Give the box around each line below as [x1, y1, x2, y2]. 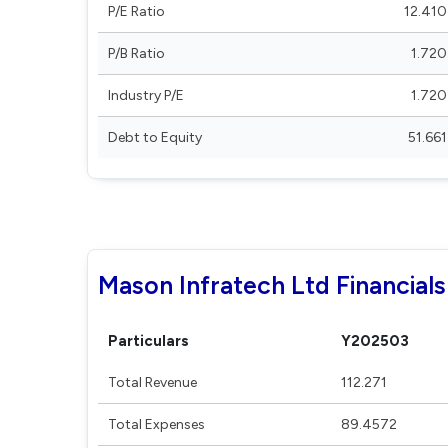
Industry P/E [108, 87, 184, 104]
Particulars [108, 332, 189, 350]
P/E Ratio [108, 3, 165, 20]
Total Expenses [108, 416, 205, 433]
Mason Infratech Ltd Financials [98, 270, 446, 300]
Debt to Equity [108, 129, 202, 146]
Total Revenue [108, 374, 197, 391]
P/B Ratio [108, 45, 165, 62]
